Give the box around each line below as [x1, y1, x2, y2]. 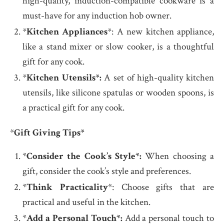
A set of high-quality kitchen [101, 71, 214, 84]
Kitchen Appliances [26, 25, 108, 38]
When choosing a [141, 150, 214, 163]
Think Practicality [26, 181, 108, 194]
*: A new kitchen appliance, [107, 25, 214, 38]
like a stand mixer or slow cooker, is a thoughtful [22, 40, 214, 53]
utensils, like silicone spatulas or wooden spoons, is [22, 86, 214, 99]
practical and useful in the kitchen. [22, 196, 150, 209]
